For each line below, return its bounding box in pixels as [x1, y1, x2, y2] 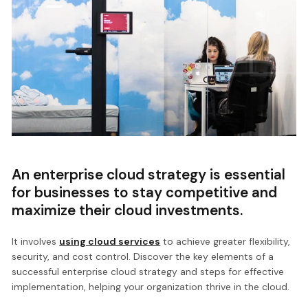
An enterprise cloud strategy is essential [12, 165, 286, 184]
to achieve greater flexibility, [160, 234, 291, 247]
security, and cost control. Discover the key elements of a [12, 250, 274, 263]
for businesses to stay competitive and [12, 183, 278, 202]
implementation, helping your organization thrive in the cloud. [12, 280, 290, 293]
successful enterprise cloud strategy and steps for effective [12, 265, 285, 278]
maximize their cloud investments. [12, 201, 243, 220]
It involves [12, 234, 60, 247]
